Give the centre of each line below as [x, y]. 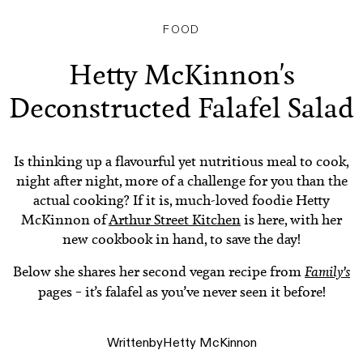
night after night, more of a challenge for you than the [181, 181]
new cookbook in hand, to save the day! [181, 239]
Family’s [327, 272]
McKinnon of [65, 220]
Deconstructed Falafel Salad [181, 109]
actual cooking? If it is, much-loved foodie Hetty [181, 201]
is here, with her [291, 220]
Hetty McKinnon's [181, 76]
